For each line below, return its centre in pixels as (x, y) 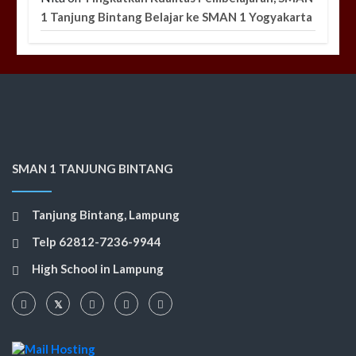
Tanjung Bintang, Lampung (106, 215)
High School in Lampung (98, 269)
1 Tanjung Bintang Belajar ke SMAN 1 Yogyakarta (177, 17)
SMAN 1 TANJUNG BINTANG (93, 169)
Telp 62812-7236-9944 (97, 242)
